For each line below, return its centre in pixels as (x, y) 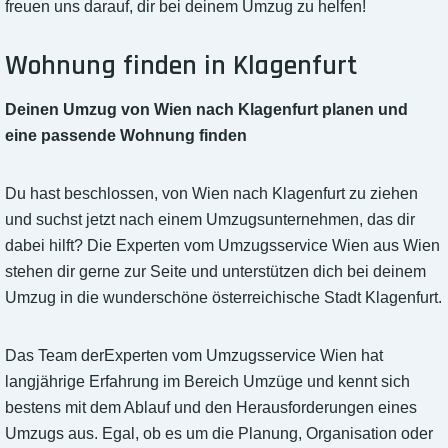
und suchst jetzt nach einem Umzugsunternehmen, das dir (210, 220)
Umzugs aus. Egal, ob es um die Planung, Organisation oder (219, 434)
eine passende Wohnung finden (126, 136)
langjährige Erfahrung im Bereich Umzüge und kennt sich (207, 382)
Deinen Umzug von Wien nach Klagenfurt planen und (206, 110)
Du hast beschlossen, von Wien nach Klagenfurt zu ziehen (211, 194)
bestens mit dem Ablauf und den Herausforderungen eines (211, 408)
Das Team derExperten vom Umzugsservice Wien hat (194, 356)
